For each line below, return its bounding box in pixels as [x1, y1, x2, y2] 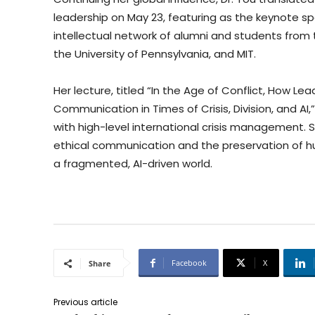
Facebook [172, 257, 207, 269]
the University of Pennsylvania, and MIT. [53, 46, 256, 62]
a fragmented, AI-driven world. [53, 156, 212, 172]
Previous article [53, 296, 117, 309]
